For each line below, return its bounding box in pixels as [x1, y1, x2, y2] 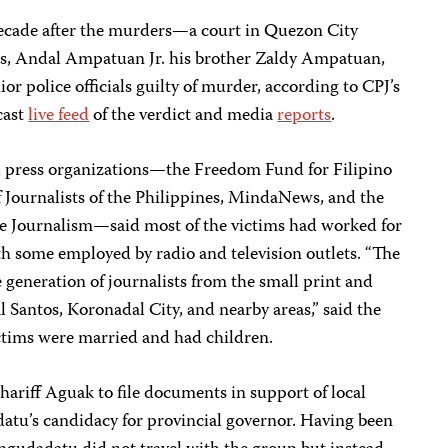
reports [277, 101, 332, 131]
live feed [28, 101, 90, 131]
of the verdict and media [89, 101, 278, 131]
